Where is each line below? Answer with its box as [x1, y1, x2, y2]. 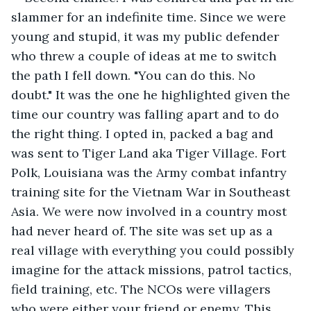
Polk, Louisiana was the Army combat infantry [11, 164, 290, 180]
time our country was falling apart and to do [11, 106, 283, 122]
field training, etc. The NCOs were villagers [11, 280, 274, 297]
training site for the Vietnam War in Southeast [11, 183, 294, 200]
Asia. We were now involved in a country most [11, 203, 290, 219]
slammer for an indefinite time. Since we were [11, 8, 289, 25]
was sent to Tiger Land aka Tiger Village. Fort [11, 144, 289, 161]
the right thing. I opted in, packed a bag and [11, 125, 277, 142]
